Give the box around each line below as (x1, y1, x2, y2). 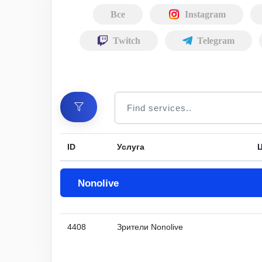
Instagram (184, 9, 226, 19)
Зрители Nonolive (117, 223, 183, 231)
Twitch (112, 35, 140, 46)
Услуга (117, 143, 144, 151)
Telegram (196, 35, 235, 46)
